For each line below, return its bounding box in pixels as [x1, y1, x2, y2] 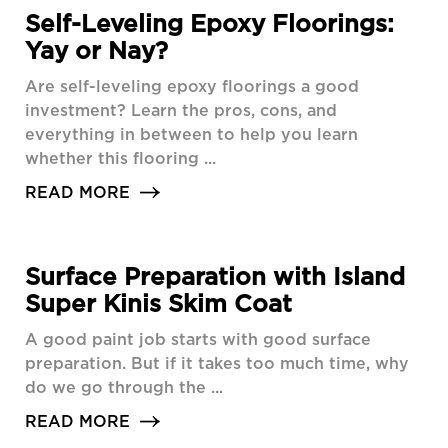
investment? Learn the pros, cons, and [25, 101, 337, 120]
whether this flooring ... [25, 149, 216, 168]
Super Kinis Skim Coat [25, 290, 292, 317]
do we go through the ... [25, 378, 223, 397]
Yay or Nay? [25, 37, 168, 64]
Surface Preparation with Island [25, 263, 405, 290]
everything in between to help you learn [25, 125, 358, 144]
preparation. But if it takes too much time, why [25, 354, 409, 373]
